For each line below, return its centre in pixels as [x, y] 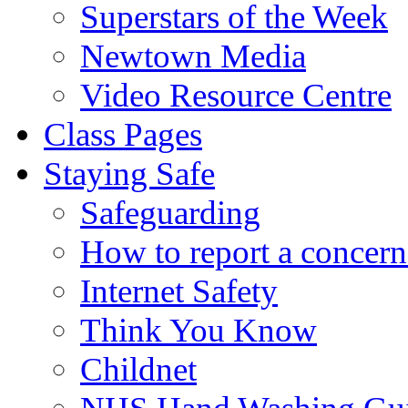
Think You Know [199, 330]
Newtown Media [193, 56]
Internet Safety [179, 291]
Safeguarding [170, 212]
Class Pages [123, 134]
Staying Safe [129, 173]
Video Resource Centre [236, 95]
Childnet [138, 369]
